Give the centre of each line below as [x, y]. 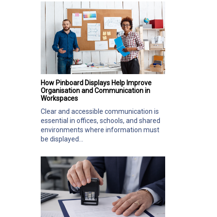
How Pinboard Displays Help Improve [96, 83]
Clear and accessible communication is [100, 111]
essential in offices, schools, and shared [101, 120]
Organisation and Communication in [95, 90]
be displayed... [62, 139]
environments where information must [100, 130]
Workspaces [59, 98]
